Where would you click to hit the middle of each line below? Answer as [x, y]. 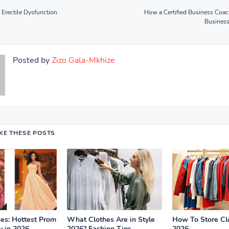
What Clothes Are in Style [111, 220]
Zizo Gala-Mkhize [82, 60]
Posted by [31, 60]
